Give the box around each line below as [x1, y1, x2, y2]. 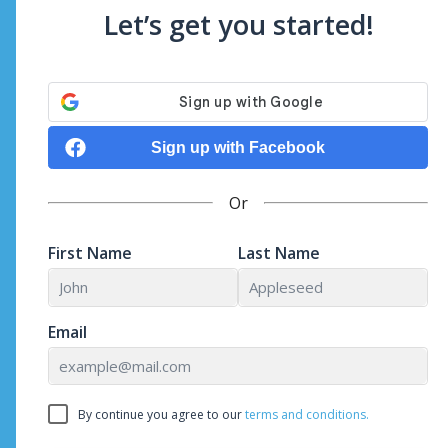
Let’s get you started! [102, 5, 374, 43]
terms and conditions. [245, 406, 369, 424]
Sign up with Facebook [151, 138, 325, 156]
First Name [48, 241, 132, 264]
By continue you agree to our [78, 406, 245, 424]
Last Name [238, 241, 320, 264]
